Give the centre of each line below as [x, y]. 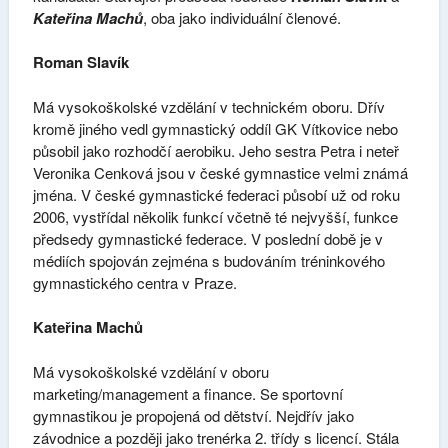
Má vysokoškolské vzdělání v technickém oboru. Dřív [208, 106]
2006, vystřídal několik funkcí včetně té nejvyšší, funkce [215, 216]
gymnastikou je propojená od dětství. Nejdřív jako [193, 415]
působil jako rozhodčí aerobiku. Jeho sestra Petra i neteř [215, 150]
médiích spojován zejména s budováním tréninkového [208, 260]
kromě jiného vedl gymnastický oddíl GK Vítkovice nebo [215, 128]
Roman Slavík [80, 62]
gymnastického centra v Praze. [134, 282]
